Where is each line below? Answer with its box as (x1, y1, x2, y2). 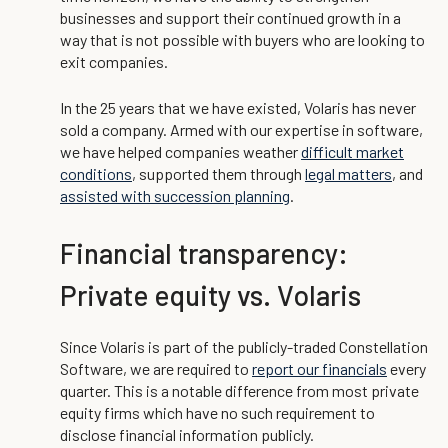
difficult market (301, 142, 404, 161)
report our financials (252, 359, 387, 378)
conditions (60, 164, 132, 183)
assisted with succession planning (60, 186, 290, 205)
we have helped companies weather (60, 142, 301, 161)
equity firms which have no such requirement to (60, 403, 375, 422)
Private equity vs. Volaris (60, 278, 361, 312)
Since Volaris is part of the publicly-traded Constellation (60, 337, 428, 356)
